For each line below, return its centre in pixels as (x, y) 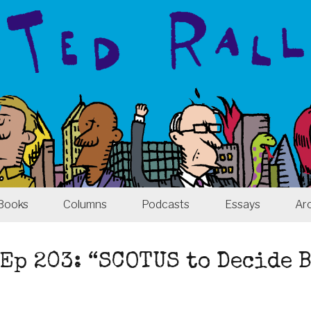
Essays (242, 204)
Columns (85, 204)
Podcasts (166, 204)
